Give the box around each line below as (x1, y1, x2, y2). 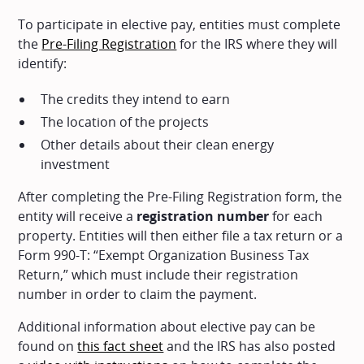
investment (41, 154, 110, 173)
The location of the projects (41, 112, 210, 131)
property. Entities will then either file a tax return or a (18, 226, 344, 245)
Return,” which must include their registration (18, 265, 299, 284)
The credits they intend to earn (41, 89, 231, 108)
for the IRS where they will (176, 34, 338, 53)
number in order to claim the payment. (18, 284, 258, 303)
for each (269, 206, 323, 225)
